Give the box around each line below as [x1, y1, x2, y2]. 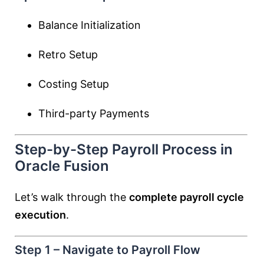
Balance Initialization [38, 19, 141, 31]
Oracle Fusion [15, 157, 109, 174]
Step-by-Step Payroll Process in [15, 141, 233, 158]
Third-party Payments [38, 107, 149, 120]
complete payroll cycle [129, 191, 244, 203]
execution [15, 209, 66, 221]
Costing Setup [38, 78, 109, 90]
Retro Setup [38, 48, 98, 61]
